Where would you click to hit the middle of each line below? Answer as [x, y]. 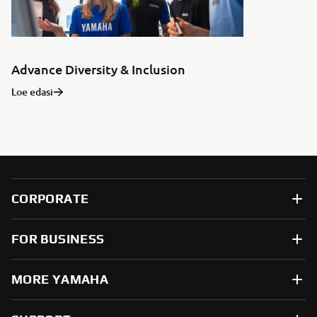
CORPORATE [50, 198]
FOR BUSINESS [58, 239]
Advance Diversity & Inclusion [98, 69]
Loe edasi [32, 92]
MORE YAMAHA [60, 279]
